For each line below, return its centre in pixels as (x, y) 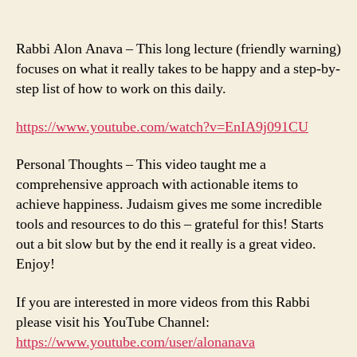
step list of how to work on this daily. (121, 89)
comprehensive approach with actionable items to (157, 185)
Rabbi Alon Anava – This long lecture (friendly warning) (178, 49)
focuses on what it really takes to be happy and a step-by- (178, 69)
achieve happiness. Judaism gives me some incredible (169, 205)
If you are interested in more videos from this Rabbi (163, 302)
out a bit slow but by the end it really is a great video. (166, 245)
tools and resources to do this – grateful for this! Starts (170, 225)
